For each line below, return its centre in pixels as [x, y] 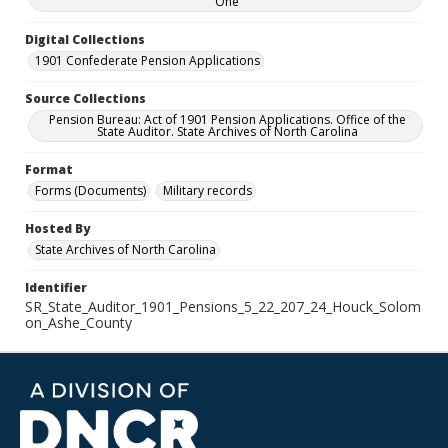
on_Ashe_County [78, 322]
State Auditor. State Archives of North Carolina [227, 131]
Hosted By [57, 228]
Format [49, 169]
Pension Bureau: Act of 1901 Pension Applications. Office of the [227, 119]
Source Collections [85, 98]
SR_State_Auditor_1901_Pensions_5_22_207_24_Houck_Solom [223, 306]
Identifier [56, 287]
